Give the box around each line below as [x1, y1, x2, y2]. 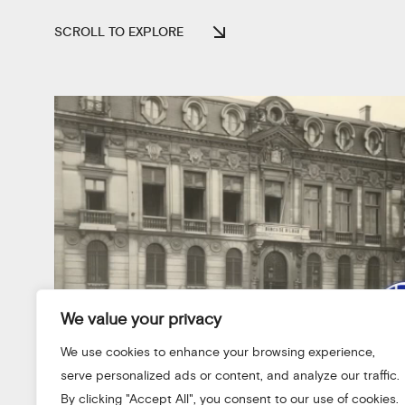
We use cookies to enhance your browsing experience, [61, 344, 375, 360]
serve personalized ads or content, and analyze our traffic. [61, 368, 400, 383]
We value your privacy [61, 309, 221, 329]
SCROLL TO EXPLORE [54, 24, 184, 41]
